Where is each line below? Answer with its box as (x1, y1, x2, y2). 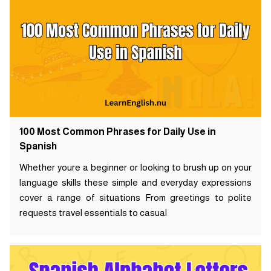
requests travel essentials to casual (19, 207, 167, 218)
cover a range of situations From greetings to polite (19, 192, 252, 203)
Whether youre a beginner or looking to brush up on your (19, 162, 252, 172)
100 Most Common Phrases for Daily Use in (19, 126, 216, 137)
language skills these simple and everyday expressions (19, 177, 252, 188)
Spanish (19, 140, 57, 151)
